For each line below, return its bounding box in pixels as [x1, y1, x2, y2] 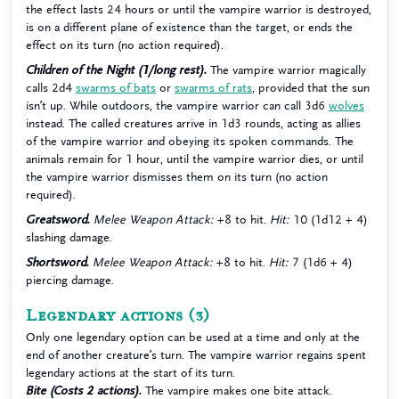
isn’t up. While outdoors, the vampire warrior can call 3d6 [26, 100, 329, 111]
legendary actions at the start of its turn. [26, 367, 235, 379]
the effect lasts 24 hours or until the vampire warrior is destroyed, [26, 4, 371, 15]
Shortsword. [26, 256, 89, 268]
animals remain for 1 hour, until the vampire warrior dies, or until [26, 153, 363, 165]
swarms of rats [175, 82, 252, 94]
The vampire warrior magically [207, 64, 366, 76]
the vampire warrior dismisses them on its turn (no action [26, 171, 328, 183]
